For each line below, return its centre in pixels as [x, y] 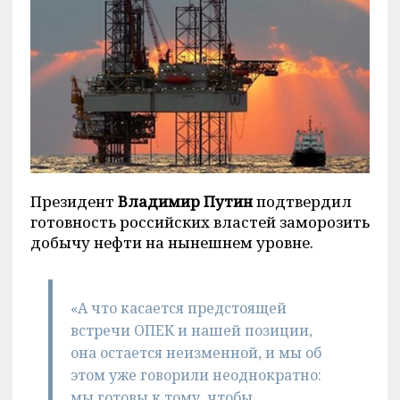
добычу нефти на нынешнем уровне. [171, 242]
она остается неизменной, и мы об [196, 352]
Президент [74, 201]
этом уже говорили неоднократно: [196, 375]
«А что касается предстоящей [178, 308]
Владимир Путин [185, 201]
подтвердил [302, 201]
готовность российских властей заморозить [200, 221]
